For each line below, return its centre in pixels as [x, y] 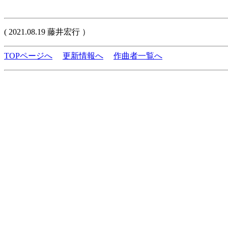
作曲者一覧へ [138, 56]
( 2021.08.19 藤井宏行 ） [47, 32]
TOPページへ [28, 56]
